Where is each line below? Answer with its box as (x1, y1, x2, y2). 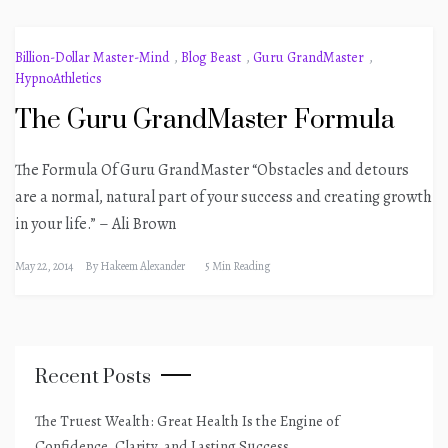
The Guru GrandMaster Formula (15, 103, 395, 137)
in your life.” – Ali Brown (15, 212, 176, 235)
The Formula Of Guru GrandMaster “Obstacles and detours (15, 158, 409, 181)
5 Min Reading (205, 257, 270, 274)
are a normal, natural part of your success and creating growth (15, 185, 432, 208)
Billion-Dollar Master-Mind (15, 47, 169, 67)
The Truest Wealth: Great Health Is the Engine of (35, 410, 339, 431)
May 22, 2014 (15, 257, 73, 274)
